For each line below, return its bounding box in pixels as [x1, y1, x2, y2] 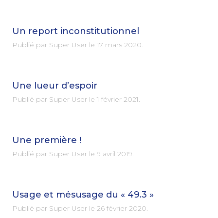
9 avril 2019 [97, 149, 132, 158]
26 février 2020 [97, 204, 146, 213]
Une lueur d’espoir [12, 80, 97, 91]
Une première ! [12, 135, 81, 145]
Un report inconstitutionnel [12, 26, 139, 36]
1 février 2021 [97, 95, 139, 104]
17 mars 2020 [97, 40, 142, 49]
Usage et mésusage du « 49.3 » [12, 189, 154, 200]
